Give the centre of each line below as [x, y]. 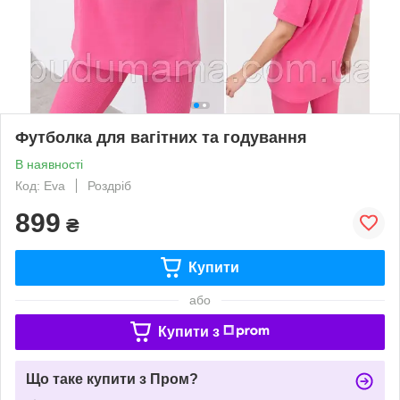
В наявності [49, 164]
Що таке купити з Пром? [112, 379]
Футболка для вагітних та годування [161, 137]
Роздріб [109, 185]
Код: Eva [40, 185]
